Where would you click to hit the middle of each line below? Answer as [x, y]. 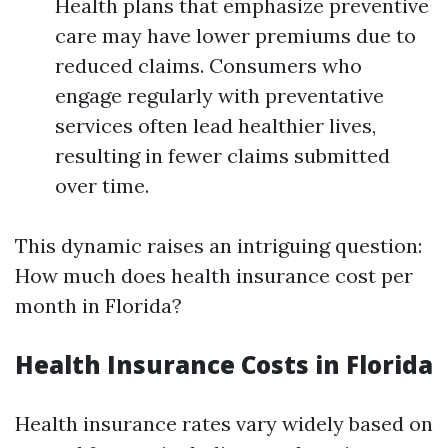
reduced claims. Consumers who [208, 65]
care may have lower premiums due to [235, 35]
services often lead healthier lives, [215, 125]
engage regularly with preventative [219, 95]
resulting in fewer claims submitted [222, 155]
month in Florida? [98, 305]
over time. [102, 185]
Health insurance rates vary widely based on [224, 423]
